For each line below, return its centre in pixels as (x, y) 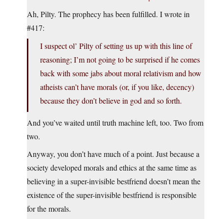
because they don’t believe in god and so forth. (111, 101)
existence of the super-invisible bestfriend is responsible (112, 195)
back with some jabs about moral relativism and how (121, 73)
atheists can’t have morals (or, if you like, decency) (117, 87)
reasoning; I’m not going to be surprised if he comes (120, 60)
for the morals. (49, 209)
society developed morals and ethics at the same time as (112, 168)
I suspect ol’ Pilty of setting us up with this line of (116, 46)
